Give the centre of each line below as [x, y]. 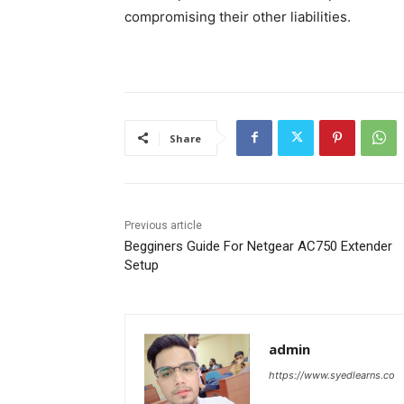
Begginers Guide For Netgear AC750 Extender [258, 246]
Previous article [163, 225]
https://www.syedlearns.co [332, 375]
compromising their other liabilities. [238, 16]
